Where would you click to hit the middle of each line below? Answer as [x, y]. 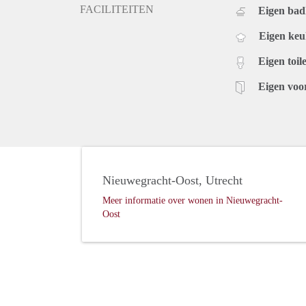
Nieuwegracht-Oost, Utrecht [172, 181]
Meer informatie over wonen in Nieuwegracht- [193, 201]
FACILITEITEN [117, 10]
